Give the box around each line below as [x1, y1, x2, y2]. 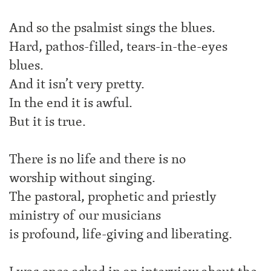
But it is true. [9, 111, 86, 132]
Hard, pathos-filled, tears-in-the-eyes [9, 36, 227, 57]
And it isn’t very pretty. [9, 74, 145, 94]
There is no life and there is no [9, 149, 186, 169]
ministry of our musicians [9, 205, 161, 226]
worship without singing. [9, 168, 155, 188]
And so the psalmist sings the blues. [9, 18, 215, 38]
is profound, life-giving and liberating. [9, 224, 232, 244]
